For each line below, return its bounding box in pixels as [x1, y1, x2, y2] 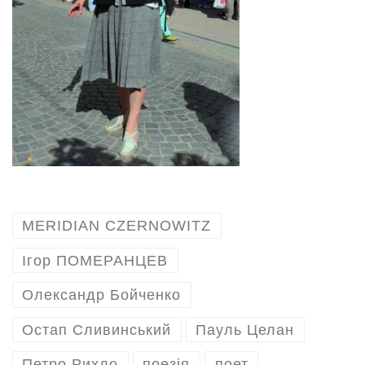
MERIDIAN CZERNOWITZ [22, 218, 212, 235]
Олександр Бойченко [22, 287, 182, 304]
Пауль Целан [196, 321, 295, 338]
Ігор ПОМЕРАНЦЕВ [22, 252, 169, 269]
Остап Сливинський [22, 321, 172, 338]
